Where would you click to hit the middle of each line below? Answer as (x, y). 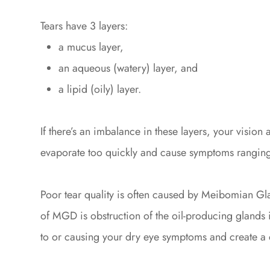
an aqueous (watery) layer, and (128, 68)
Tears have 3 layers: (84, 26)
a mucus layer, (91, 47)
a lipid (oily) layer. (100, 89)
